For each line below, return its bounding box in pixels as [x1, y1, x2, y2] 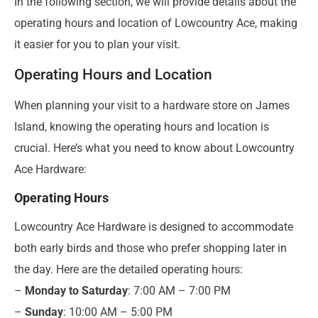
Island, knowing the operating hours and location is [14, 119, 269, 133]
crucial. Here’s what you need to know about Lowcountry [14, 141, 295, 155]
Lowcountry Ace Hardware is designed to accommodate [14, 219, 293, 234]
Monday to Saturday [25, 283, 128, 297]
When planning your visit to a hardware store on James [14, 98, 290, 112]
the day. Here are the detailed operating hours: [14, 262, 243, 276]
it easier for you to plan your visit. [14, 38, 180, 52]
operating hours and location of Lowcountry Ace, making [14, 16, 297, 31]
